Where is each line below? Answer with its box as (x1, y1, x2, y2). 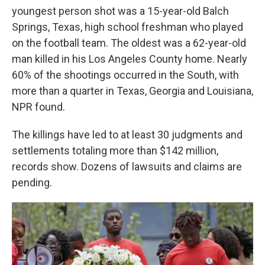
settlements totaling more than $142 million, (12, 144, 218, 157)
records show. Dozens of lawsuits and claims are (12, 160, 242, 173)
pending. (12, 176, 52, 189)
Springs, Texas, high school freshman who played (12, 21, 243, 34)
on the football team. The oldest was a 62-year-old (12, 37, 246, 50)
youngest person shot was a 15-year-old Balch (12, 5, 229, 18)
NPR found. (12, 101, 65, 114)
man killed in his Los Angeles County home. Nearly (12, 53, 247, 66)
